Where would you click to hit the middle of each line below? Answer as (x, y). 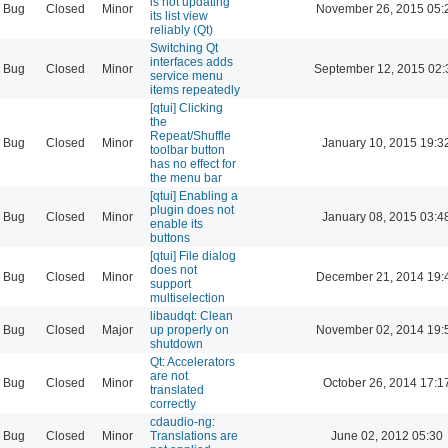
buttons (170, 237)
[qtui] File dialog (193, 255)
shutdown (176, 343)
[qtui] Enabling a (194, 195)
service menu (186, 75)
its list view (179, 15)
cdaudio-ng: (182, 421)
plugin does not (192, 209)
